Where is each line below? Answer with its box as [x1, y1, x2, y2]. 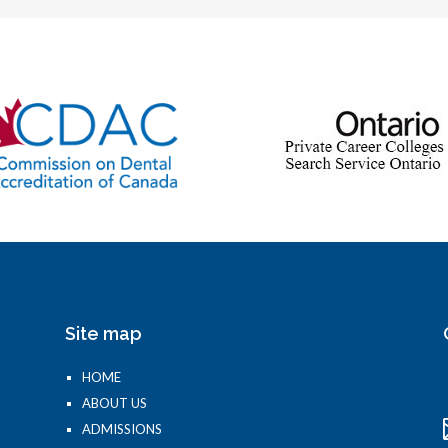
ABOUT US [81, 394, 147, 411]
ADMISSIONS [81, 420, 162, 437]
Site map [64, 322, 142, 344]
